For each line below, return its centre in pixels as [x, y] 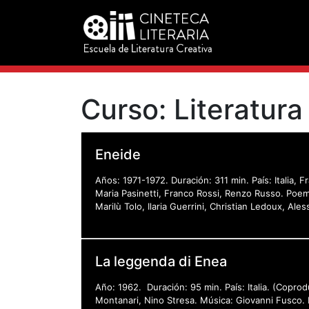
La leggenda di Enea [161, 261]
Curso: [127, 109]
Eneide [118, 154]
